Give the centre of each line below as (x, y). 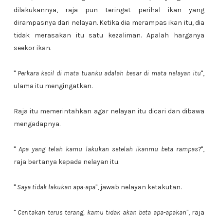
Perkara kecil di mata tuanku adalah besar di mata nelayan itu (109, 73)
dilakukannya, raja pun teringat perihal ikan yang (109, 10)
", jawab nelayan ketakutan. (138, 187)
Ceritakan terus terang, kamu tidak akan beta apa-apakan (102, 212)
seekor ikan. (32, 48)
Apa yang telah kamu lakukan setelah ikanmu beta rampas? (110, 149)
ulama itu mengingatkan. (53, 86)
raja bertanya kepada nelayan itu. (66, 162)
